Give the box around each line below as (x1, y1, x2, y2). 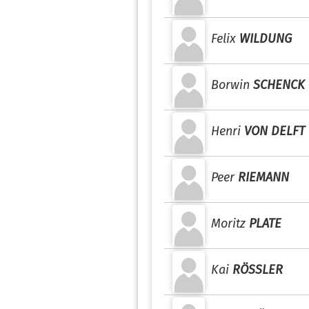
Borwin (211, 77, 250, 92)
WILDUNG (239, 31, 292, 46)
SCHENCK (253, 77, 305, 92)
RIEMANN (238, 170, 289, 185)
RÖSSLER (232, 262, 283, 277)
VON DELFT (244, 123, 305, 139)
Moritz (211, 216, 246, 231)
